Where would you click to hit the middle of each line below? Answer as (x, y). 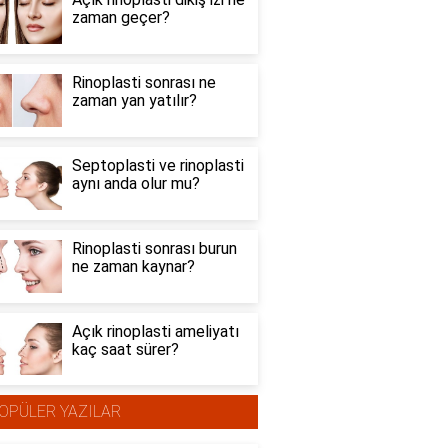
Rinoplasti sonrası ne (143, 83)
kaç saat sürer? (125, 349)
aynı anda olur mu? (135, 183)
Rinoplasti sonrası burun (154, 248)
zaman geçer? (120, 18)
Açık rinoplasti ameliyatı (155, 331)
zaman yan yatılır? (134, 101)
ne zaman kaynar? (133, 266)
